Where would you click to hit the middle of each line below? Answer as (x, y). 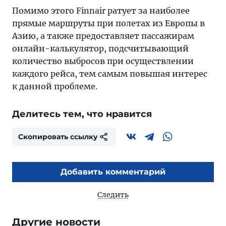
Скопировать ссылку (58, 137)
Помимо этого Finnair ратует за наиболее (101, 11)
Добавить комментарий (113, 172)
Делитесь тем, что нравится (82, 114)
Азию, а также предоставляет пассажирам (103, 36)
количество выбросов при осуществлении (103, 61)
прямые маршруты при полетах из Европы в (108, 23)
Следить (113, 195)
